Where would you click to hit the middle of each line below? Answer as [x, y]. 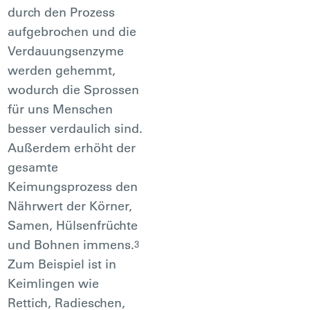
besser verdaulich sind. [75, 128]
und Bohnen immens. [71, 244]
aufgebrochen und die [72, 31]
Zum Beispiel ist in [62, 264]
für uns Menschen [61, 109]
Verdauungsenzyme [66, 51]
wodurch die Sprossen [74, 89]
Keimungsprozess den [73, 186]
